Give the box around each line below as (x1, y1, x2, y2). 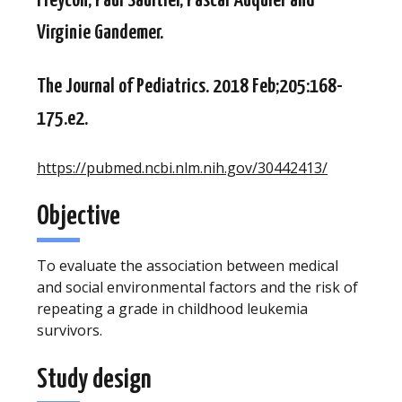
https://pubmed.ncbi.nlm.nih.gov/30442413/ (37, 157, 328, 178)
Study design (37, 365, 152, 393)
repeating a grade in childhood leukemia (37, 299, 308, 319)
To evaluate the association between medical (37, 256, 338, 276)
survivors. (37, 320, 102, 341)
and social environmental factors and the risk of (37, 277, 358, 298)
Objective (37, 203, 120, 231)
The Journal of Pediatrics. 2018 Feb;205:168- (37, 75, 343, 97)
